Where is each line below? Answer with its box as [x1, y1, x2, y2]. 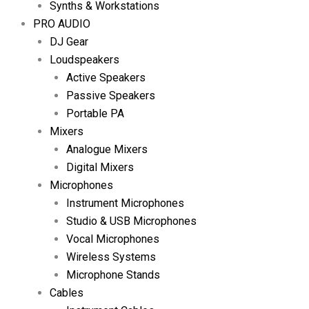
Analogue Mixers [66, 142, 148, 156]
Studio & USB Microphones [66, 214, 197, 228]
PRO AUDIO [33, 17, 90, 30]
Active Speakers [66, 70, 146, 84]
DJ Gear [50, 34, 88, 48]
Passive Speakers [66, 88, 155, 102]
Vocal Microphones [66, 232, 159, 246]
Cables [50, 286, 83, 299]
